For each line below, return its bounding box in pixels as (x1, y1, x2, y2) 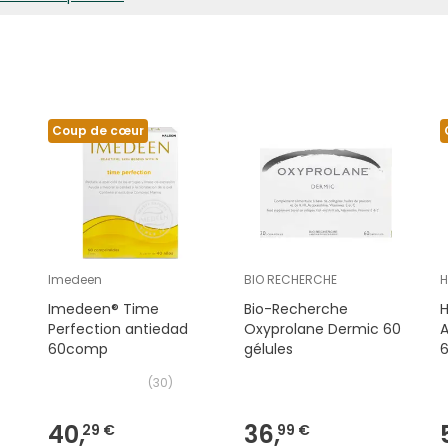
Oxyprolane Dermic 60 (243, 319, 401, 340)
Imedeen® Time (47, 299, 159, 320)
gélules (243, 339, 293, 360)
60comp (47, 339, 108, 360)
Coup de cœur (51, 122, 144, 140)
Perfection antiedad (47, 319, 188, 340)
